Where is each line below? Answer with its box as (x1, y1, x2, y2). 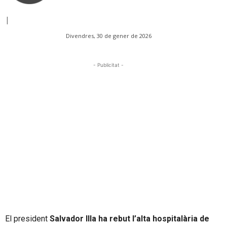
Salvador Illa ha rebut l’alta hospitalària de (50, 214, 209, 224)
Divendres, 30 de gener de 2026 (65, 32, 152, 40)
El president (5, 214, 50, 224)
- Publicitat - (93, 62, 124, 68)
